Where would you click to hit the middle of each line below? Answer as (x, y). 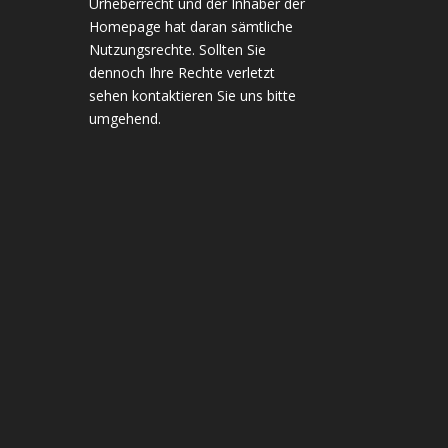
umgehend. (125, 118)
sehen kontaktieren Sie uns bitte (193, 95)
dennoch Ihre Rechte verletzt (182, 72)
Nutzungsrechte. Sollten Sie (178, 49)
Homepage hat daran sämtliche (191, 26)
